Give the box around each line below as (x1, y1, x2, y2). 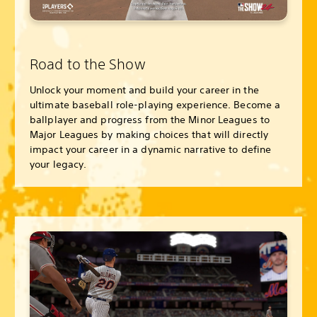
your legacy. (30, 158, 87, 171)
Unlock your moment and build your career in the (30, 83, 259, 97)
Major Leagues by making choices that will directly (30, 128, 269, 142)
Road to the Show (30, 56, 146, 73)
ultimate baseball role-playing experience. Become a (30, 98, 281, 112)
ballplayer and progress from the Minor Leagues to (30, 113, 270, 127)
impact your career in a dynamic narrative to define (30, 143, 272, 156)
